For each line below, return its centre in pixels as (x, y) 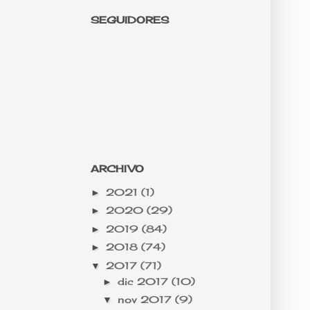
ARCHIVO (117, 169)
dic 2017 (144, 281)
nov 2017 (146, 300)
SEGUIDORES (130, 20)
